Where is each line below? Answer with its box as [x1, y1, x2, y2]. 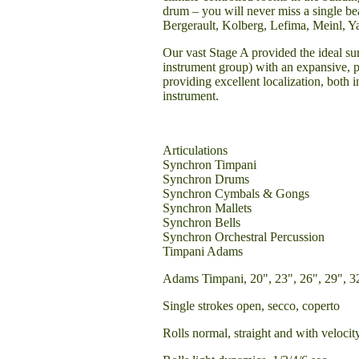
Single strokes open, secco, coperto [163, 299, 340, 313]
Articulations [163, 143, 228, 157]
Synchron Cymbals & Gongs [163, 187, 309, 200]
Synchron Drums [163, 172, 249, 186]
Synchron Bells [163, 216, 240, 229]
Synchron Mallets [163, 201, 252, 215]
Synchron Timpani [163, 158, 256, 171]
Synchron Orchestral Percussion [163, 230, 325, 244]
